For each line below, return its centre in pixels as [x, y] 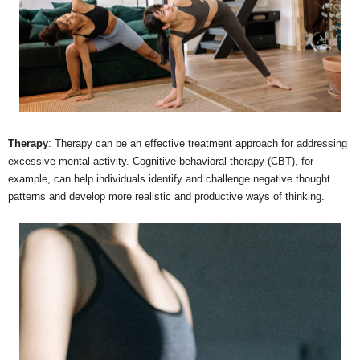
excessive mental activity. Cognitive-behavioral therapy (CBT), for [161, 162]
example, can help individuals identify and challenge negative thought [169, 179]
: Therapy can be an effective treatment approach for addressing [198, 144]
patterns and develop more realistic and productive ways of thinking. [166, 197]
